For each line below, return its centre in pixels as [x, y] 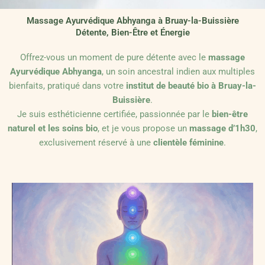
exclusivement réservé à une [96, 143]
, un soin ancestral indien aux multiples [178, 72]
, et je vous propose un [143, 129]
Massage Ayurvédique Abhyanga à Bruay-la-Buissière [132, 21]
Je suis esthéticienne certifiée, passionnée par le [114, 114]
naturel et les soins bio [53, 129]
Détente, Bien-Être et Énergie [132, 33]
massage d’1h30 [222, 129]
